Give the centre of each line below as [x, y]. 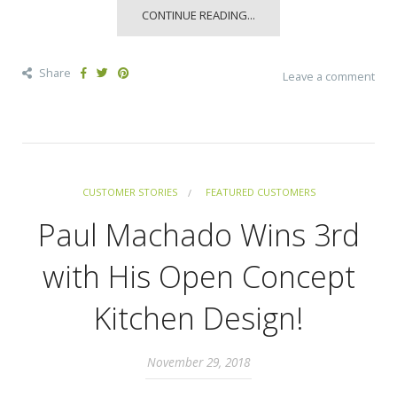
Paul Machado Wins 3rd [198, 235]
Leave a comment [329, 77]
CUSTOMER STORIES [129, 192]
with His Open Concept [198, 277]
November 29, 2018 [198, 362]
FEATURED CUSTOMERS [260, 192]
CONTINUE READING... [198, 16]
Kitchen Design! [198, 319]
